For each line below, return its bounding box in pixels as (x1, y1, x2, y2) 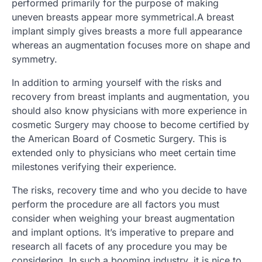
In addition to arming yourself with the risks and (12, 77, 222, 89)
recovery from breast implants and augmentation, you (12, 91, 249, 103)
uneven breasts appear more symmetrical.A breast (12, 11, 234, 23)
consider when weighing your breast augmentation (12, 212, 235, 225)
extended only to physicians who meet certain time (12, 147, 236, 159)
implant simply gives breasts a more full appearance (12, 25, 242, 37)
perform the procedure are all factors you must (12, 198, 219, 211)
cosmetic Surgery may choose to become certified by (12, 119, 249, 131)
